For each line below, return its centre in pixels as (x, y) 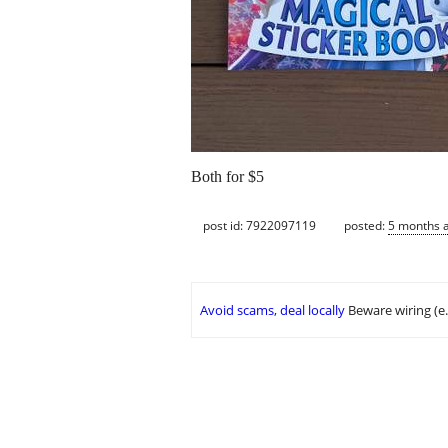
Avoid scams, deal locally (272, 310)
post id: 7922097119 (259, 225)
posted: (366, 225)
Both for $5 (227, 177)
